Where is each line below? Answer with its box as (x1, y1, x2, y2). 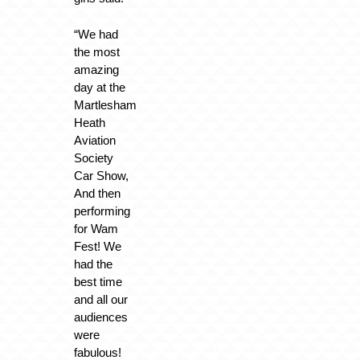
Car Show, (73, 168, 129, 182)
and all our (73, 292, 128, 306)
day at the (73, 80, 125, 94)
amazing (73, 62, 119, 76)
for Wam (73, 221, 118, 235)
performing (73, 203, 130, 218)
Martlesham (73, 97, 137, 112)
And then (73, 186, 121, 200)
